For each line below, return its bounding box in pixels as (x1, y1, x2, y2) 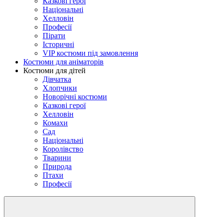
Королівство (43, 144, 83, 153)
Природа (43, 162, 72, 170)
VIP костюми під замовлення (43, 48, 138, 57)
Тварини (43, 153, 71, 162)
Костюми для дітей (23, 66, 86, 75)
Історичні (43, 40, 74, 48)
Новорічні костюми (43, 92, 107, 101)
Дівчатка (43, 75, 71, 83)
